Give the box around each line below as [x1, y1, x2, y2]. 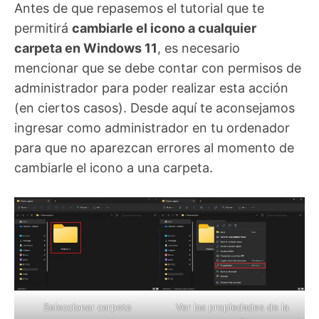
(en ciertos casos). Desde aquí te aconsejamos [14, 100, 295, 116]
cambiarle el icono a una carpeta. [14, 160, 213, 176]
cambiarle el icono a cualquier [72, 21, 256, 36]
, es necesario [157, 41, 240, 56]
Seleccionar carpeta [43, 301, 131, 313]
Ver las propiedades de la [176, 301, 288, 313]
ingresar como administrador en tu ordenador [14, 120, 290, 136]
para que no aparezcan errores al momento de [14, 140, 294, 156]
